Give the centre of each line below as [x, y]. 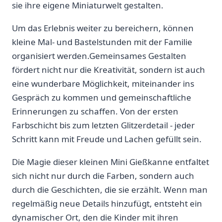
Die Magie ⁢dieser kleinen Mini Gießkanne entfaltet [111, 162]
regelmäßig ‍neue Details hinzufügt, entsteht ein [107, 203]
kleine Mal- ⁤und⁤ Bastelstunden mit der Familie [102, 42]
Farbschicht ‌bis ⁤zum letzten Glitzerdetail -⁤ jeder [103, 125]
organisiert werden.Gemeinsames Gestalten [99, 55]
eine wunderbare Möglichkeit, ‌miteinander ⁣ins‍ [103, 83]
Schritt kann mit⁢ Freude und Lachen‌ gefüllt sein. [107, 139]
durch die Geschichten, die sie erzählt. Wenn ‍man [110, 189]
